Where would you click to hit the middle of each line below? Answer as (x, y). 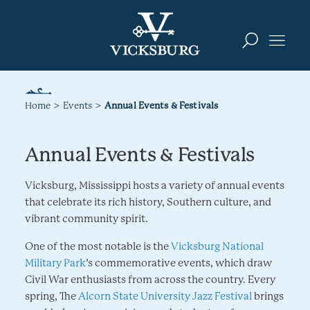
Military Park (55, 263)
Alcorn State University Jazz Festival (165, 296)
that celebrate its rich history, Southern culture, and (148, 202)
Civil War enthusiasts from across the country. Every (150, 279)
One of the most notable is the (98, 246)
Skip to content (54, 22)
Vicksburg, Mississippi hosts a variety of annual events (155, 185)
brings (268, 296)
